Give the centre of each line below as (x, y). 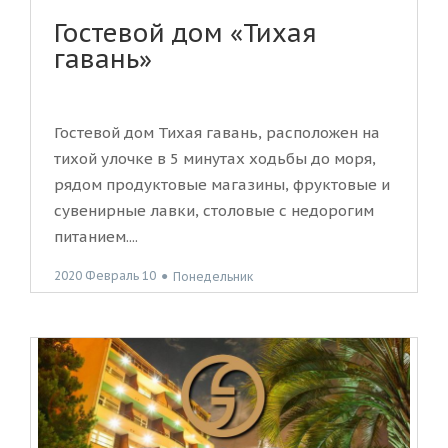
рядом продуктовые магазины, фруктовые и (222, 185)
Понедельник (213, 276)
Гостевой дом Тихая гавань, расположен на (217, 133)
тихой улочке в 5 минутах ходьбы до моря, (215, 159)
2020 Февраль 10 (105, 276)
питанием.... (96, 237)
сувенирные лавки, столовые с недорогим (214, 211)
